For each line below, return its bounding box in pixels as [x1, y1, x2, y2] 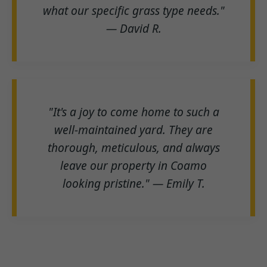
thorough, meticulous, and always [47, 139, 220, 156]
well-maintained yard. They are [54, 121, 213, 138]
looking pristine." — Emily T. [62, 175, 205, 191]
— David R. [105, 20, 162, 36]
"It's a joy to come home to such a [48, 103, 219, 120]
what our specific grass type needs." [42, 2, 225, 18]
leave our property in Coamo [60, 157, 207, 173]
